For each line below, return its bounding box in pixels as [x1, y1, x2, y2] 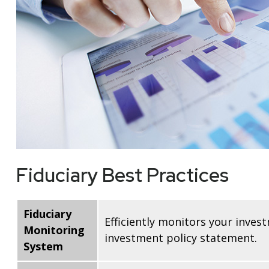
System [23, 239, 63, 254]
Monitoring [23, 223, 85, 238]
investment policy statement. [104, 231, 257, 246]
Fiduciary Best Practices [16, 162, 229, 189]
